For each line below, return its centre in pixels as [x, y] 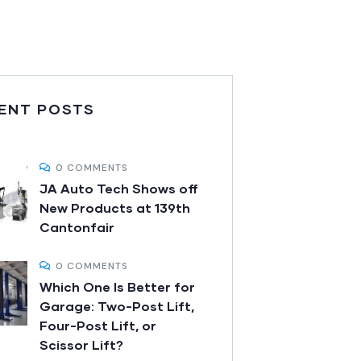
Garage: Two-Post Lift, [117, 306]
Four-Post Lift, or [98, 325]
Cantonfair [77, 227]
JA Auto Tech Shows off [119, 188]
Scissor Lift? [81, 344]
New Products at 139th [115, 207]
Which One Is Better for [117, 286]
